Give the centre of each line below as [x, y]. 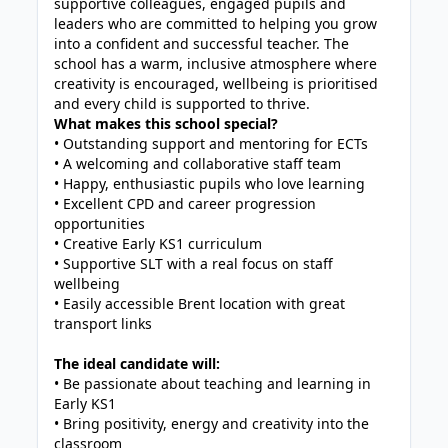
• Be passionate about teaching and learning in [213, 383]
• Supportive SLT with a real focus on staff [194, 263]
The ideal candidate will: [137, 363]
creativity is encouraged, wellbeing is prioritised [216, 83]
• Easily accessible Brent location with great [200, 303]
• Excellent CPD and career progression [185, 203]
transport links [103, 323]
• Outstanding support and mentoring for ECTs [211, 143]
